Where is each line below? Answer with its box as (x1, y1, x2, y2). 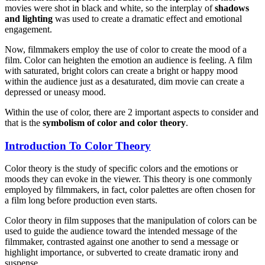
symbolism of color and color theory (43, 117, 186, 128)
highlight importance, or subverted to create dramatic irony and (5, 247, 238, 258)
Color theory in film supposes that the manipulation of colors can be (5, 215, 257, 226)
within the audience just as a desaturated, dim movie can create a (5, 76, 244, 86)
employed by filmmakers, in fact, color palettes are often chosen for (5, 185, 255, 195)
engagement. (5, 24, 52, 34)
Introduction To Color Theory (5, 139, 151, 152)
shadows (215, 2, 249, 13)
